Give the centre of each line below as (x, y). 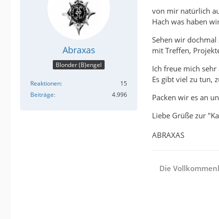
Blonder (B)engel (79, 65)
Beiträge (42, 94)
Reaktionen (45, 83)
